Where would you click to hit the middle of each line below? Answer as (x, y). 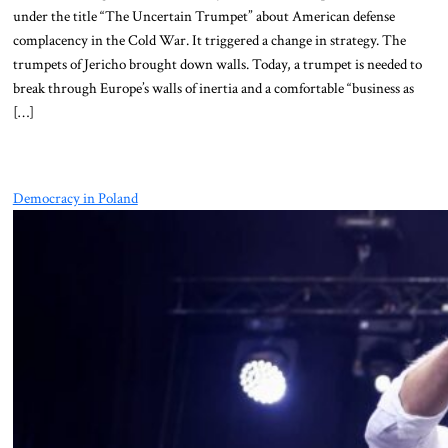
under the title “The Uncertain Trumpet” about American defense (203, 16)
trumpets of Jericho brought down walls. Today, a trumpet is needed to (217, 64)
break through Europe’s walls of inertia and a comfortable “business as (213, 88)
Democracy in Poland (75, 197)
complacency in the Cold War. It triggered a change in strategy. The (209, 40)
